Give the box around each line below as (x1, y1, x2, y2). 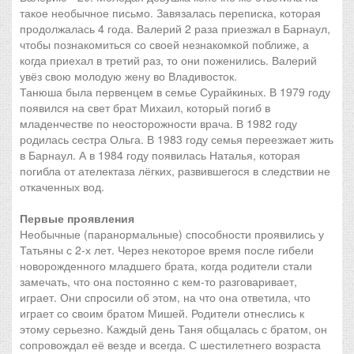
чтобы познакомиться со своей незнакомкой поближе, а (20, 36, 309, 52)
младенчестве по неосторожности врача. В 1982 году (20, 115, 297, 131)
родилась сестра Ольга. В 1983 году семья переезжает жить (20, 131, 333, 147)
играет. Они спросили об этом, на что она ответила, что (20, 289, 311, 305)
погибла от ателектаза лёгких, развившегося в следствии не (20, 163, 330, 179)
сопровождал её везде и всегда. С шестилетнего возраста (20, 337, 321, 352)
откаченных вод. (20, 179, 104, 194)
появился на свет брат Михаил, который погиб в (20, 100, 270, 115)
